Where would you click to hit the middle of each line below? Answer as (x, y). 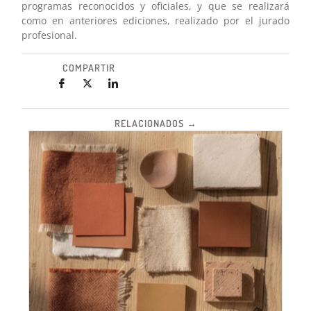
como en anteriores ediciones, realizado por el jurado (155, 21)
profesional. (50, 35)
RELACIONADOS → (155, 124)
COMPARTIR (89, 67)
